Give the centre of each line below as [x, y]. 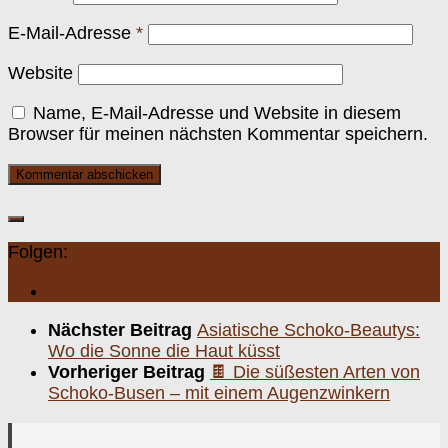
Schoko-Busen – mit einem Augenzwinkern [219, 393]
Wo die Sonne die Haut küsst [164, 351]
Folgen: [38, 252]
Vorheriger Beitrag [129, 372]
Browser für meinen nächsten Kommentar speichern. [218, 134]
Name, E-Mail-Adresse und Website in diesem [217, 113]
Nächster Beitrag [122, 330]
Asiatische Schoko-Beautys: [308, 330]
